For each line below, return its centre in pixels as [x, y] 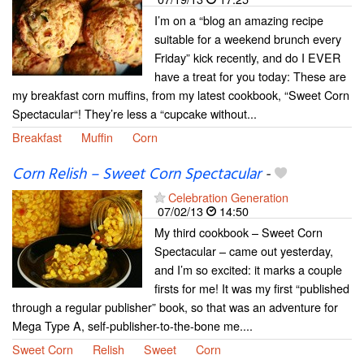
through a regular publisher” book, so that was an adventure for [175, 306]
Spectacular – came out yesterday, [244, 250]
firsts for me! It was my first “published [252, 288]
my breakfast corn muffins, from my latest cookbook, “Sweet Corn [181, 94]
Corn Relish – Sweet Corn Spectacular [136, 174]
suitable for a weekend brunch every [248, 38]
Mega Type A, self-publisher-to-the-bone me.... [132, 325]
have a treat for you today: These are [250, 76]
